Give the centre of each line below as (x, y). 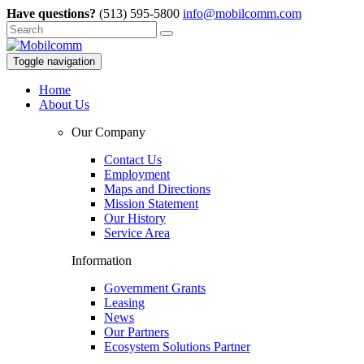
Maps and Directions (157, 189)
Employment (137, 174)
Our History (135, 218)
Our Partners (136, 332)
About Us (64, 104)
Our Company (108, 132)
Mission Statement (151, 204)
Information (102, 260)
